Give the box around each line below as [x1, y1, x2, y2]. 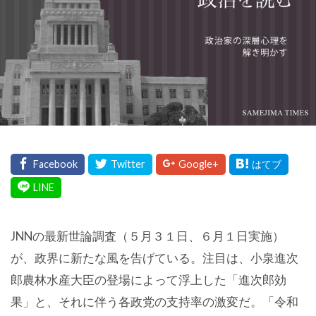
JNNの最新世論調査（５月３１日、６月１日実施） [11, 229, 284, 243]
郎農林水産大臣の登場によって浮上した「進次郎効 [11, 272, 286, 287]
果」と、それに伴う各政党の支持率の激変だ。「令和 [11, 294, 298, 309]
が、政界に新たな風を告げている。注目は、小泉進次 [11, 250, 298, 265]
